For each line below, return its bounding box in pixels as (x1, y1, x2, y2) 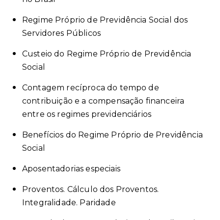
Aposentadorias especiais (22, 164, 120, 173)
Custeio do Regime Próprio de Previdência (22, 49, 192, 58)
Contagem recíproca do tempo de (22, 83, 159, 92)
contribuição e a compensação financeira (22, 96, 185, 106)
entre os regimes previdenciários (22, 110, 152, 119)
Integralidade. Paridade (22, 198, 116, 207)
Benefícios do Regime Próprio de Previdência (22, 130, 203, 139)
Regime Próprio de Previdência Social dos (22, 15, 188, 25)
